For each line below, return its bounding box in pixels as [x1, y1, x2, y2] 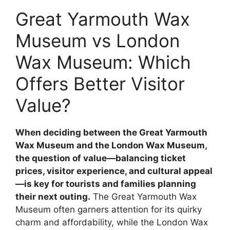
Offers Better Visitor [15, 73, 185, 95]
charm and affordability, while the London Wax [15, 217, 208, 228]
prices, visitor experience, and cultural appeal [15, 166, 213, 177]
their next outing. [15, 191, 90, 202]
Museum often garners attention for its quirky [15, 204, 202, 215]
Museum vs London [15, 30, 180, 52]
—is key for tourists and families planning [15, 179, 196, 189]
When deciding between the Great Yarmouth [15, 127, 207, 138]
